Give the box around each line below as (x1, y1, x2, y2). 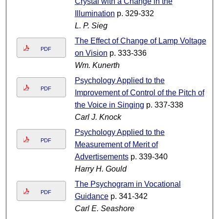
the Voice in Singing (74, 101, 144, 109)
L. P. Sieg (74, 22, 108, 30)
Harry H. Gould (74, 165, 127, 174)
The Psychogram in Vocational (74, 180, 181, 189)
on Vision (74, 49, 108, 58)
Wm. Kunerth (74, 61, 120, 70)
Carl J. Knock (74, 113, 121, 122)
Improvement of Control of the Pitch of (74, 88, 204, 97)
